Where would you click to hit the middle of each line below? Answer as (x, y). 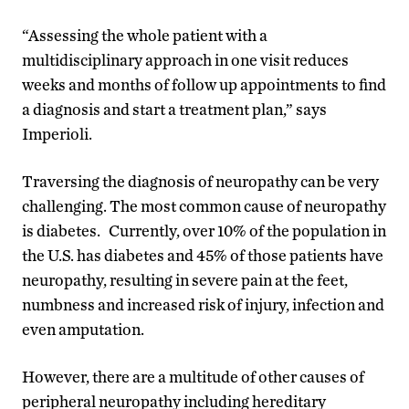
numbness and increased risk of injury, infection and (203, 304)
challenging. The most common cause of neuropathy (204, 205)
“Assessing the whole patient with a (145, 35)
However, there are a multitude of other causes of (193, 376)
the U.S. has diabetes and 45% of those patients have (203, 255)
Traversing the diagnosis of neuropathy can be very (200, 181)
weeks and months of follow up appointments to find (204, 84)
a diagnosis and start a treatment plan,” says (174, 109)
